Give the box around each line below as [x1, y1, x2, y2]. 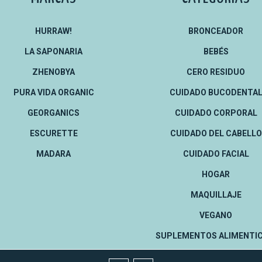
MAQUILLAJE [190, 190, 242, 199]
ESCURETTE [29, 129, 78, 138]
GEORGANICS [27, 108, 80, 118]
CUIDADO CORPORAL [174, 108, 257, 118]
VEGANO [199, 211, 232, 220]
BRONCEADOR [188, 26, 243, 36]
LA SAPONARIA [25, 47, 82, 56]
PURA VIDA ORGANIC [13, 88, 94, 97]
